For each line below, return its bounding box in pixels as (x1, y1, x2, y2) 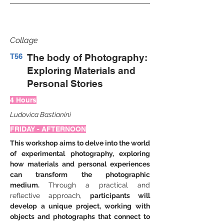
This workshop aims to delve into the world (10, 139, 150, 147)
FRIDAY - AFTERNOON (10, 125, 86, 133)
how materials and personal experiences (10, 160, 150, 168)
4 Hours (10, 96, 36, 104)
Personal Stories (27, 78, 103, 89)
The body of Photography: (27, 52, 147, 63)
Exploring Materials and (27, 65, 135, 76)
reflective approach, (10, 191, 82, 199)
